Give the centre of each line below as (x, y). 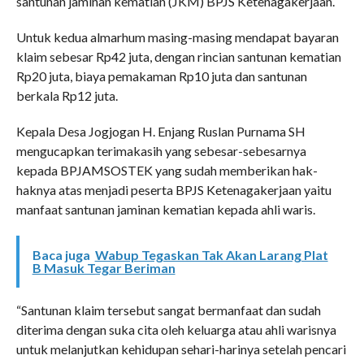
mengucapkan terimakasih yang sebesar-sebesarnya (161, 150)
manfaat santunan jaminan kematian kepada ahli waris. (165, 209)
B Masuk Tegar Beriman (104, 267)
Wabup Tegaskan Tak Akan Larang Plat (211, 254)
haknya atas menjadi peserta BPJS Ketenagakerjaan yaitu (173, 189)
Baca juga (61, 254)
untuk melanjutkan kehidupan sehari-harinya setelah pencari (181, 349)
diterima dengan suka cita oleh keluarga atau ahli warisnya (176, 329)
